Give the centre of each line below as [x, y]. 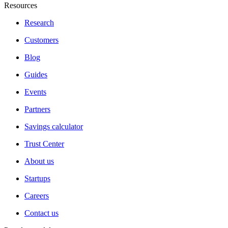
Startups [37, 179]
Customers [41, 40]
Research [39, 23]
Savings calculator [54, 127]
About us [39, 161]
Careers [37, 196]
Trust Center [44, 144]
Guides [36, 75]
